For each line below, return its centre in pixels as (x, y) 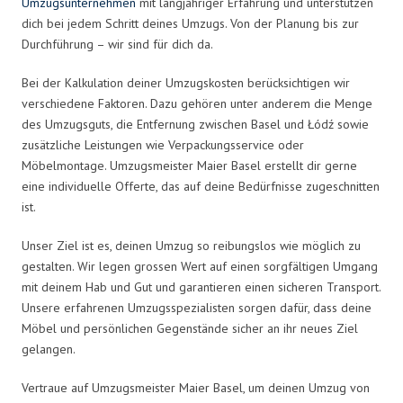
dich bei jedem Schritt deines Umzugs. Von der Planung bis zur (190, 23)
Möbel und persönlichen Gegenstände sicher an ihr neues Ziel (190, 328)
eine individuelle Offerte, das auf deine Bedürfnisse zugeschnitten (201, 186)
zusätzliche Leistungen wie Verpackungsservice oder (163, 144)
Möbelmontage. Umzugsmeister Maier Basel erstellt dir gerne (189, 165)
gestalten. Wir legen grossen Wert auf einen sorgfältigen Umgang (200, 266)
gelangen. (49, 349)
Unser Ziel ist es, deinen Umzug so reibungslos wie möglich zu (191, 245)
